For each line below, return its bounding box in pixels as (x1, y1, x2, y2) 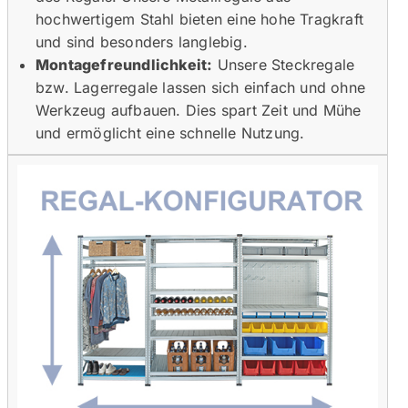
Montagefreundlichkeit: (36, 55, 213, 74)
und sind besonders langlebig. (36, 32, 248, 51)
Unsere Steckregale (212, 55, 355, 74)
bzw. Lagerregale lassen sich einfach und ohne (36, 77, 366, 97)
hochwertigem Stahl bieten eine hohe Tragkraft (36, 9, 364, 28)
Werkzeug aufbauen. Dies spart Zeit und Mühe (36, 100, 362, 119)
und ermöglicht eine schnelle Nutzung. (36, 123, 305, 142)
